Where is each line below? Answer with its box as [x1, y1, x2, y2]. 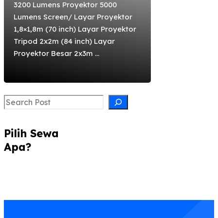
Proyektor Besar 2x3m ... [14, 48, 99, 58]
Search [3, 95, 30, 105]
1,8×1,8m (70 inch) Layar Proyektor [14, 24, 136, 34]
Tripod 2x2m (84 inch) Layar [14, 36, 115, 46]
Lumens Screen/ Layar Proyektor [14, 12, 132, 21]
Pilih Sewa [4, 126, 59, 140]
